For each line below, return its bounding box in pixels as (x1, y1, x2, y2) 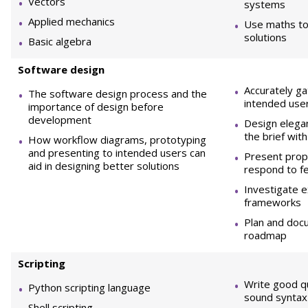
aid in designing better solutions (28, 159, 179, 173)
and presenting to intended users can (28, 146, 206, 159)
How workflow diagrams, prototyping (28, 133, 206, 146)
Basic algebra (28, 34, 91, 48)
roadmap (244, 228, 287, 242)
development (28, 113, 91, 126)
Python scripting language (28, 280, 151, 294)
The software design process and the (28, 87, 207, 100)
